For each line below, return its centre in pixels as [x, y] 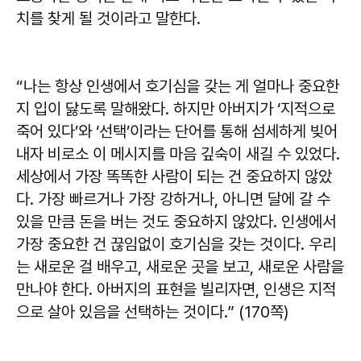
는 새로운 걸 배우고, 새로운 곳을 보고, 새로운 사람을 [180, 266]
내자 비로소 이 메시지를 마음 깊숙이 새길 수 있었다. [178, 154]
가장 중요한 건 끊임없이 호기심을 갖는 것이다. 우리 [176, 244]
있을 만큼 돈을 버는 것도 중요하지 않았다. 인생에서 [176, 221]
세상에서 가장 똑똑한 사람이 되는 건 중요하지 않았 [174, 176]
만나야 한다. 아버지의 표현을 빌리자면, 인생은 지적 [176, 289]
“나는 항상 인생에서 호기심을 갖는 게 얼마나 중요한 [178, 86]
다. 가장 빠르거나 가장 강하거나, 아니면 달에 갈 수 [173, 199]
